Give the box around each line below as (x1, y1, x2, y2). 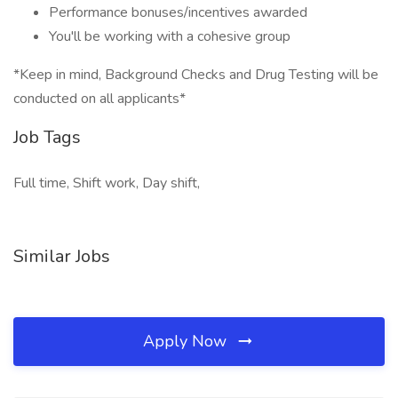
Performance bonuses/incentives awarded (49, 3, 311, 22)
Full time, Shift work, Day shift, (13, 173, 200, 193)
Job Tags (13, 125, 81, 149)
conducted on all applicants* (13, 89, 186, 108)
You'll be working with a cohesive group (49, 27, 291, 46)
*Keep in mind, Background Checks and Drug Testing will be (13, 65, 378, 84)
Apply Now (143, 330, 231, 352)
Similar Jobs (13, 244, 110, 268)
